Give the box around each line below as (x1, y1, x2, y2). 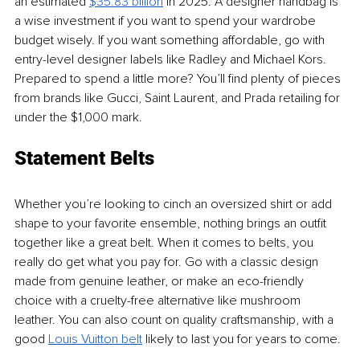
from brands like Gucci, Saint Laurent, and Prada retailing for (14, 89, 343, 106)
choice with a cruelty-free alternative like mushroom (14, 292, 304, 309)
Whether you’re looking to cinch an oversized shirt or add (14, 195, 335, 212)
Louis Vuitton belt (48, 330, 142, 347)
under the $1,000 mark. (14, 108, 142, 125)
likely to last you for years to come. (142, 330, 341, 347)
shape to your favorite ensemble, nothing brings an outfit (14, 215, 329, 231)
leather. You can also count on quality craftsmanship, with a (14, 311, 337, 328)
